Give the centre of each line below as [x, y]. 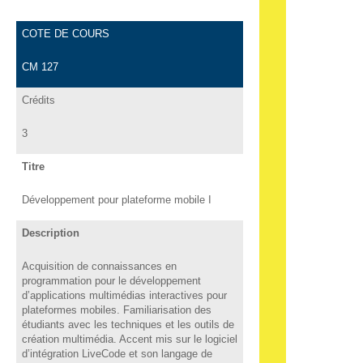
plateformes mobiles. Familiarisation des [116, 310]
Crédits [38, 100]
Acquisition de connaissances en [99, 266]
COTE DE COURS [65, 33]
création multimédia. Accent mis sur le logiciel [129, 339]
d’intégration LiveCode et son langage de [117, 353]
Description [50, 233]
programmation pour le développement [111, 280]
